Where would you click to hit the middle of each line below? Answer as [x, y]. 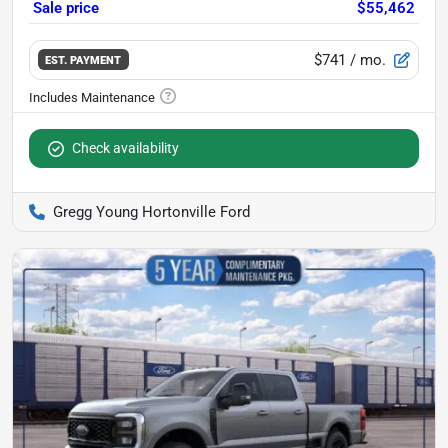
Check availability [125, 147]
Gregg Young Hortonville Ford [151, 211]
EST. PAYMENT [83, 60]
